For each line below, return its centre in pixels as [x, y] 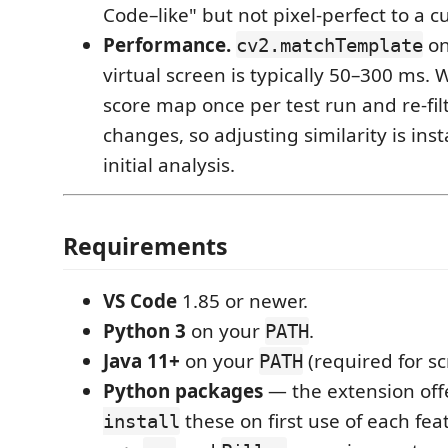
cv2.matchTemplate [329, 44]
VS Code [140, 301]
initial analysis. [169, 164]
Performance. [167, 44]
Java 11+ [141, 361]
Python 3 [144, 331]
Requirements [145, 246]
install [141, 421]
